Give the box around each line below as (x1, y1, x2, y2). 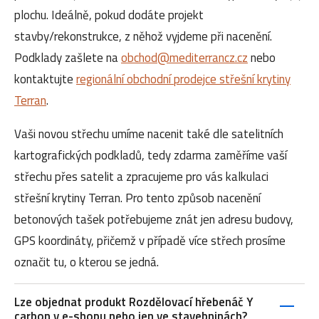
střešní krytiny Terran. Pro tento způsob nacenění (14, 188, 261, 207)
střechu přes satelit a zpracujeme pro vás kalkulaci (14, 167, 268, 186)
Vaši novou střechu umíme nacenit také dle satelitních (14, 124, 283, 143)
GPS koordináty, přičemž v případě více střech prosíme (14, 231, 286, 250)
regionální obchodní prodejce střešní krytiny (76, 69, 291, 88)
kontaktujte (14, 69, 76, 88)
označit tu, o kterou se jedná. (14, 252, 159, 271)
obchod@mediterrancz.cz (121, 48, 248, 67)
